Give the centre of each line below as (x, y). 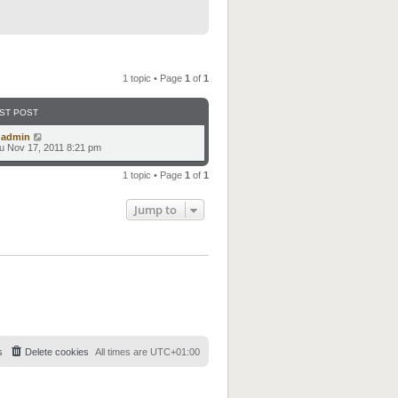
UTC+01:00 (175, 351)
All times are (123, 351)
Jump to (155, 210)
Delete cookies (57, 351)
